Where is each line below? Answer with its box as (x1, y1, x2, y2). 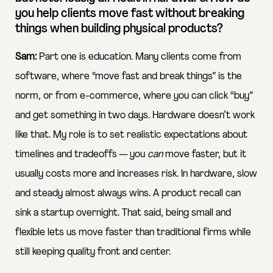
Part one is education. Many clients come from (37, 51, 241, 62)
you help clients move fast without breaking (15, 7, 244, 20)
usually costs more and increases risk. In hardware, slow (15, 168, 257, 179)
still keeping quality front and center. (15, 246, 171, 257)
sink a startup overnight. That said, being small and (15, 207, 231, 218)
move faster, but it (163, 149, 246, 160)
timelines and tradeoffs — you (15, 149, 147, 160)
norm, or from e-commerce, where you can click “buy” (15, 90, 253, 101)
